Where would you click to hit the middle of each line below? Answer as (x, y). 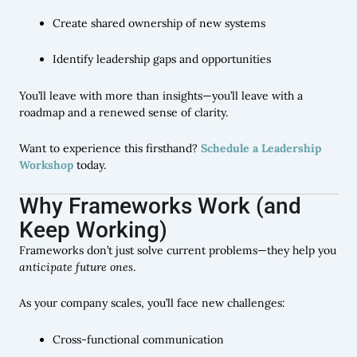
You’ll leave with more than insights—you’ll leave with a (161, 95)
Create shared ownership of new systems (159, 23)
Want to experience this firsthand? (110, 149)
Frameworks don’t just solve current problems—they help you (178, 250)
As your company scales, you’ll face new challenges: (152, 303)
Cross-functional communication (138, 339)
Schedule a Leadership (261, 149)
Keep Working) (93, 229)
